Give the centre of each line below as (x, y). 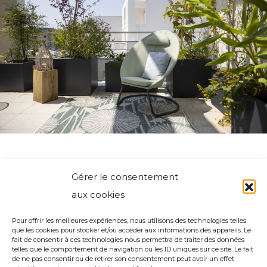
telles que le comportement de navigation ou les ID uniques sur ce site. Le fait (133, 249)
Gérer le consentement (125, 177)
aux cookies (98, 195)
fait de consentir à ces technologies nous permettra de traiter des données (128, 240)
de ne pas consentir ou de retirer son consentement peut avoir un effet (123, 259)
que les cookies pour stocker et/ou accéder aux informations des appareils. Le (131, 230)
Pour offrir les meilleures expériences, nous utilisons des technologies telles (129, 221)
